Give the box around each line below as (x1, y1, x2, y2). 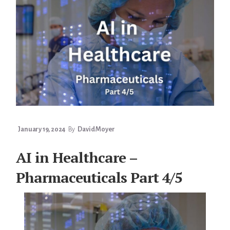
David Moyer (78, 125, 116, 133)
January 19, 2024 (18, 125, 66, 133)
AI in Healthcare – (16, 147, 138, 167)
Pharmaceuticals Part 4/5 (16, 167, 183, 187)
